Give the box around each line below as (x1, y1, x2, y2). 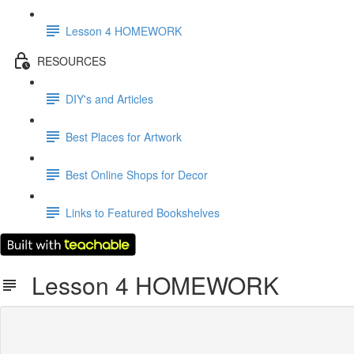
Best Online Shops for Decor (66, 166, 208, 183)
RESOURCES (37, 52, 106, 69)
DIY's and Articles (66, 90, 153, 107)
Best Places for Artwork (66, 128, 182, 145)
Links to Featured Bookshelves (66, 204, 220, 220)
